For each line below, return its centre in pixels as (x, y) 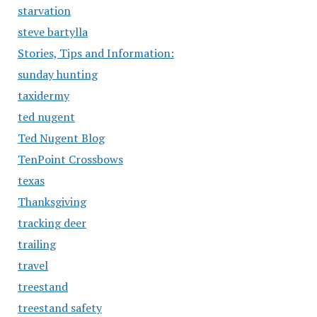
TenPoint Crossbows (70, 159)
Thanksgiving (52, 202)
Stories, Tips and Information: (96, 53)
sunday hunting (57, 74)
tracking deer (52, 223)
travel (33, 265)
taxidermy (43, 96)
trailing (36, 244)
